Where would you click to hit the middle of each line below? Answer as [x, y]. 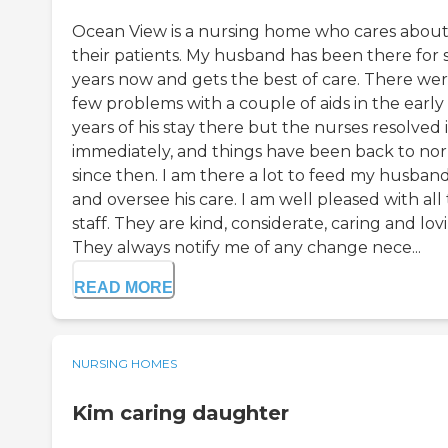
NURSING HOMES [124, 364]
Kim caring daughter [180, 413]
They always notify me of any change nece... [246, 248]
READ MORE [123, 288]
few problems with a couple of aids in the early [258, 104]
